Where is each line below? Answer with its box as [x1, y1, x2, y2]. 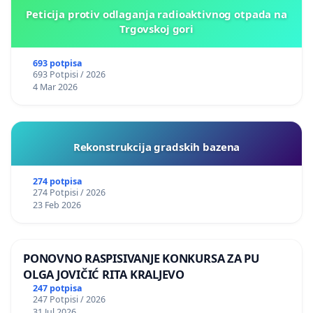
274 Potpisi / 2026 [32, 186, 105, 198]
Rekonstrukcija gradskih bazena [73, 139, 240, 154]
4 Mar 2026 [32, 80, 78, 93]
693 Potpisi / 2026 [32, 68, 105, 80]
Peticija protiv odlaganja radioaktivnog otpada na [26, 6, 287, 21]
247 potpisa [32, 282, 82, 295]
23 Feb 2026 [32, 198, 81, 211]
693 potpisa [32, 57, 82, 69]
